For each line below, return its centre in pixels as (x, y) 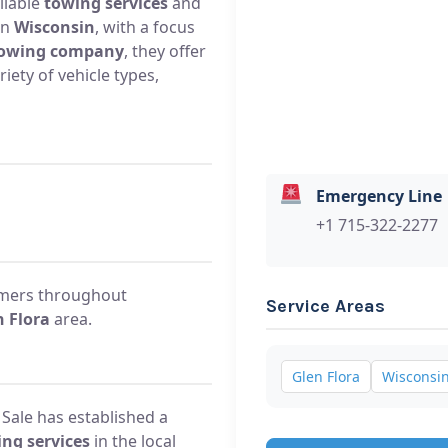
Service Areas (325, 305)
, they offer (165, 50)
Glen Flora (326, 376)
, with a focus (145, 26)
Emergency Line (379, 195)
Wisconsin (54, 26)
